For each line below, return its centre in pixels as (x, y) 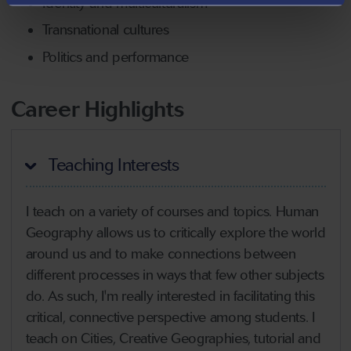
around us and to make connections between (161, 253)
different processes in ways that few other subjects (175, 275)
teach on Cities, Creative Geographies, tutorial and (173, 338)
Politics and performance (115, 57)
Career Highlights (97, 109)
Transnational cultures (105, 30)
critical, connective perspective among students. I (170, 317)
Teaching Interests (112, 165)
